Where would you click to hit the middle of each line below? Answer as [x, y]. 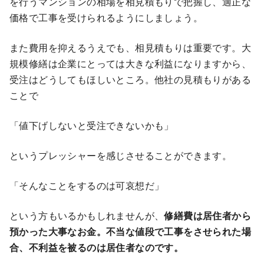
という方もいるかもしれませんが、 [87, 216]
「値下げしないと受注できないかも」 [92, 126]
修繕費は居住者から [208, 216]
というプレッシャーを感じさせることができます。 [121, 156]
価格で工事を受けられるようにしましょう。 [106, 18]
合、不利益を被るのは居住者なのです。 [97, 247]
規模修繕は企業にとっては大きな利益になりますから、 [130, 64]
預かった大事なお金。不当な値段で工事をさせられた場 [130, 232]
